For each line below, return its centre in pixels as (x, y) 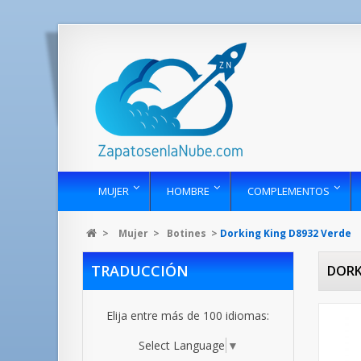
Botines (187, 233)
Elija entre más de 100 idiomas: (188, 315)
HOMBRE (188, 191)
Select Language (181, 345)
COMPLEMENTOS (288, 191)
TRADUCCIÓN (140, 271)
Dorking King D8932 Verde (286, 233)
